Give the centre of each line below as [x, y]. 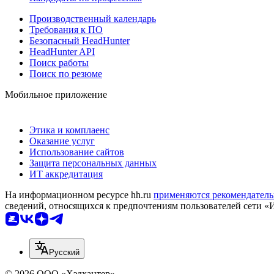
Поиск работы [59, 63]
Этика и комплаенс [69, 130]
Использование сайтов [77, 152]
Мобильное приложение [56, 95]
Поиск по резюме [66, 74]
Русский [64, 253]
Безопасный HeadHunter [80, 41]
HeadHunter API [62, 52]
